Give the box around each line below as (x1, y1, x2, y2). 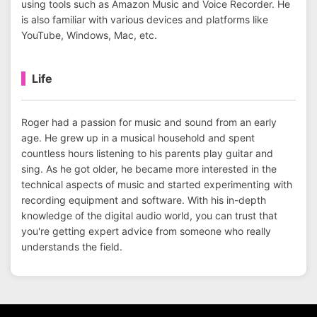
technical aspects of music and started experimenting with (21, 178, 292, 190)
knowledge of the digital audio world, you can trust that (21, 209, 277, 221)
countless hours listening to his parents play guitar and (21, 147, 273, 159)
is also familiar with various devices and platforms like (21, 13, 268, 25)
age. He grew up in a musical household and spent (21, 132, 255, 144)
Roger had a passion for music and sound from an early (21, 116, 277, 128)
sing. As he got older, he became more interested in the (21, 163, 277, 175)
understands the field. (21, 241, 122, 253)
